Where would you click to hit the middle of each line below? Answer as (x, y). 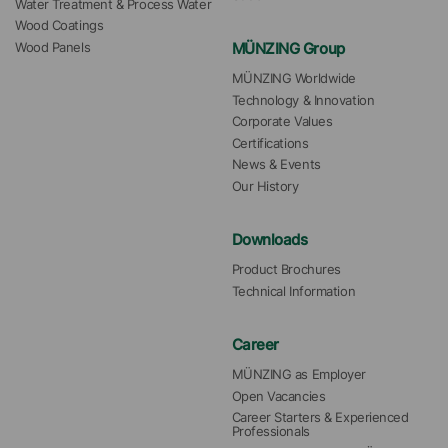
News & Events (276, 165)
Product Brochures (286, 270)
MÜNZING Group (288, 49)
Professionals (270, 432)
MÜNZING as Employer (298, 375)
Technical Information (293, 291)
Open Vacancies (278, 396)
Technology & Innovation (303, 100)
